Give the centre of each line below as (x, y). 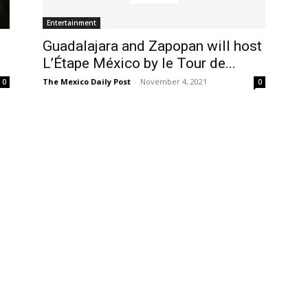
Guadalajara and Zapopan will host (152, 46)
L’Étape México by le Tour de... (139, 63)
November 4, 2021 (174, 81)
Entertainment (71, 23)
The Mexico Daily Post (87, 81)
